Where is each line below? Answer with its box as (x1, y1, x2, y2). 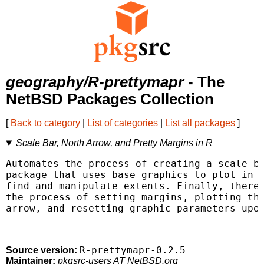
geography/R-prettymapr (6, 74, 184, 91)
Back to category (11, 118, 80, 128)
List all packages (165, 118, 235, 128)
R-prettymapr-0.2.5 (80, 245, 186, 256)
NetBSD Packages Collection (6, 91, 214, 108)
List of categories (87, 118, 158, 128)
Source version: (6, 245, 77, 256)
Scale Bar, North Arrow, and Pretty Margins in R (15, 138, 213, 148)
